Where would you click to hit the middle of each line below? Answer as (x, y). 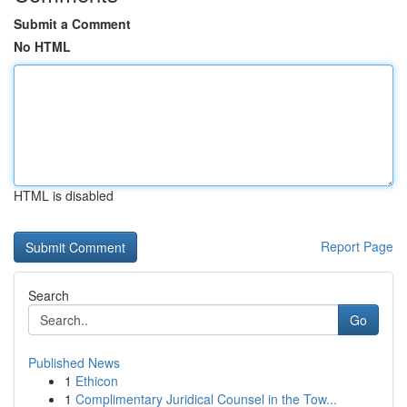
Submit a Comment (72, 24)
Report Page (357, 246)
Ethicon (97, 381)
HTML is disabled (64, 195)
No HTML (42, 46)
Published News (74, 362)
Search (49, 295)
